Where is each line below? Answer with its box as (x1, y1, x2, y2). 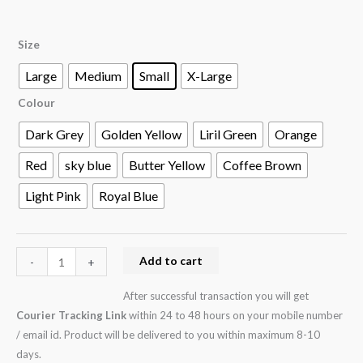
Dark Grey (25, 126, 83, 143)
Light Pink (25, 188, 81, 204)
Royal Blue (99, 188, 158, 204)
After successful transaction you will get (122, 289, 309, 303)
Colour (18, 95, 55, 109)
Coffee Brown (223, 157, 301, 173)
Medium (75, 68, 122, 84)
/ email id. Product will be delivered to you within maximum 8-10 (16, 328, 320, 342)
